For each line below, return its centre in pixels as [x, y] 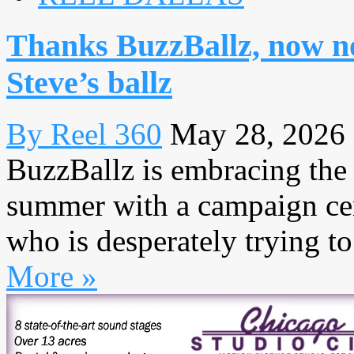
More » [52, 276]
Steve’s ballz [89, 82]
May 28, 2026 [258, 134]
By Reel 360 [84, 134]
